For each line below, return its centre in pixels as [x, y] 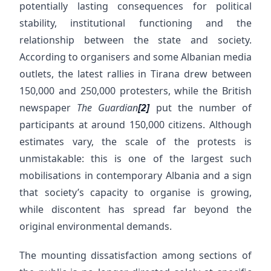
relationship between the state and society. [135, 40]
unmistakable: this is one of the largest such [135, 158]
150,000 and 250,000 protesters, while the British [135, 91]
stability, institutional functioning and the [135, 23]
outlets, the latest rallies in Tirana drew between [135, 74]
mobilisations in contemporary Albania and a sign [135, 175]
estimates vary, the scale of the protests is [135, 142]
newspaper [48, 108]
